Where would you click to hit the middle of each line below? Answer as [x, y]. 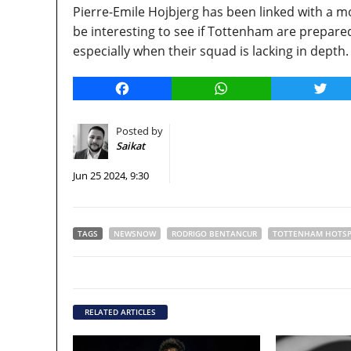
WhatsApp [251, 89]
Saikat [130, 146]
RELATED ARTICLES [120, 312]
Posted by [139, 131]
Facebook [150, 89]
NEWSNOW [135, 234]
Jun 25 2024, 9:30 [111, 176]
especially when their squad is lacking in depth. [211, 51]
